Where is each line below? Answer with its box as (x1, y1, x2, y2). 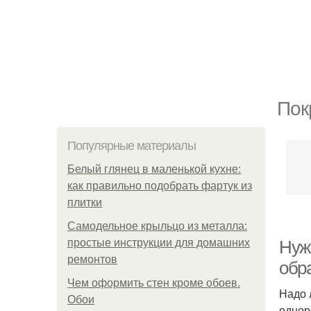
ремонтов (67, 253, 117, 265)
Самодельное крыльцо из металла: (67, 220, 247, 232)
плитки (67, 196, 102, 208)
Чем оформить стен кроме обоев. (67, 277, 240, 289)
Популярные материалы (67, 139, 196, 153)
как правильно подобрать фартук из (67, 180, 252, 192)
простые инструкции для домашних (67, 237, 250, 249)
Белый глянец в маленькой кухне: (67, 163, 241, 175)
